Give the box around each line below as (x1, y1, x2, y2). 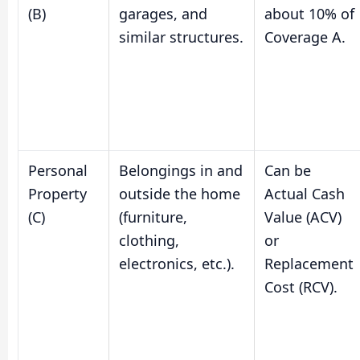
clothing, (119, 230, 179, 250)
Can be (264, 160, 311, 180)
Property (28, 183, 87, 203)
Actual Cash (264, 183, 345, 203)
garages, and (119, 3, 207, 23)
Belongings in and (119, 160, 243, 180)
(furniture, (119, 207, 187, 227)
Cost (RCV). (264, 276, 337, 297)
